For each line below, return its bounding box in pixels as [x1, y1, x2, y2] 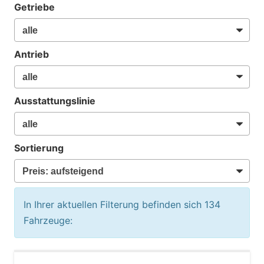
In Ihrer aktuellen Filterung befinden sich [24, 198, 204, 210]
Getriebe [14, 1, 55, 14]
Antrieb [14, 48, 49, 60]
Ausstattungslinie [14, 95, 95, 107]
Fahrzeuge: [24, 214, 72, 226]
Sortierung [14, 141, 64, 154]
